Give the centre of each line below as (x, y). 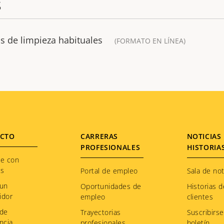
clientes (200, 197)
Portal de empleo (109, 171)
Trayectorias (101, 212)
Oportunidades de (111, 186)
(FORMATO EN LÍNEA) (150, 41)
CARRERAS (99, 136)
